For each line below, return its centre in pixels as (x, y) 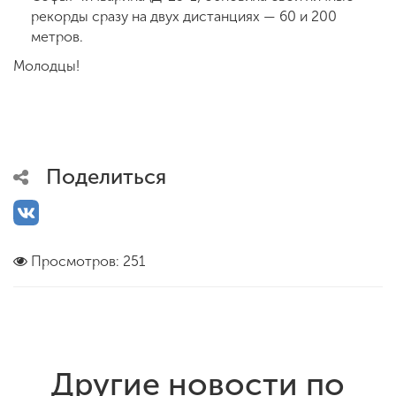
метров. (57, 36)
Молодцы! (46, 65)
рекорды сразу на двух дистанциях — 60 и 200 (184, 16)
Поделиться (106, 176)
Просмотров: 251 (88, 261)
